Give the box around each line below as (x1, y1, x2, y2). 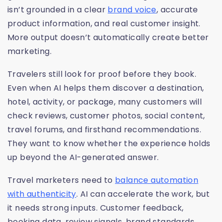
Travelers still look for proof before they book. (7, 68, 197, 80)
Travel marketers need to (7, 174, 115, 186)
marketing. (7, 46, 52, 57)
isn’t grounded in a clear (7, 4, 108, 16)
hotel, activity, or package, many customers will (7, 96, 202, 108)
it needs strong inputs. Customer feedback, (7, 202, 184, 214)
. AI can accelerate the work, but (76, 188, 210, 200)
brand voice (108, 4, 157, 16)
